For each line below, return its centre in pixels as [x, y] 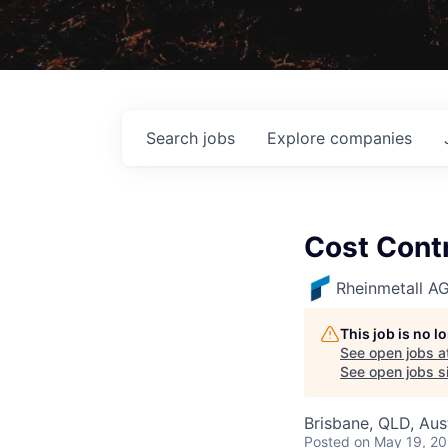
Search [174, 137]
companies [371, 137]
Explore [298, 137]
